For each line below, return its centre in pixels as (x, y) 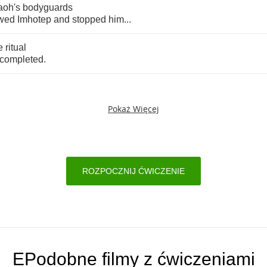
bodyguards (48, 7)
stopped (89, 19)
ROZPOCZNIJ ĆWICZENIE (133, 171)
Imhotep (34, 19)
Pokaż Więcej (133, 109)
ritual (16, 47)
